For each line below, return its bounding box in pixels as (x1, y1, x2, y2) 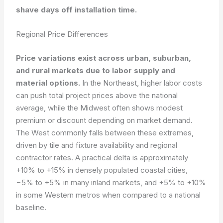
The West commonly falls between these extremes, (16, 127, 194, 137)
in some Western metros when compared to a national (16, 190, 201, 200)
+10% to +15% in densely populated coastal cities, (16, 165, 188, 175)
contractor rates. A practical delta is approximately (16, 152, 189, 162)
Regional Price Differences (16, 29, 109, 39)
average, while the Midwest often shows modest (16, 103, 183, 112)
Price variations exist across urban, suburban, (16, 53, 192, 63)
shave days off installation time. (16, 5, 137, 14)
